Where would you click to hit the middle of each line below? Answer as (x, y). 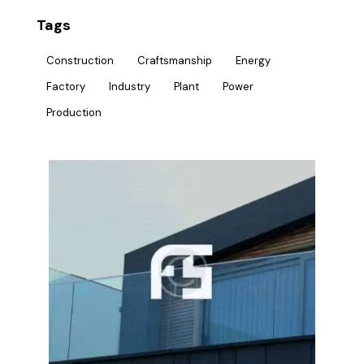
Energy (253, 61)
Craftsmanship (175, 61)
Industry (130, 87)
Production (74, 113)
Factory (66, 87)
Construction (80, 61)
